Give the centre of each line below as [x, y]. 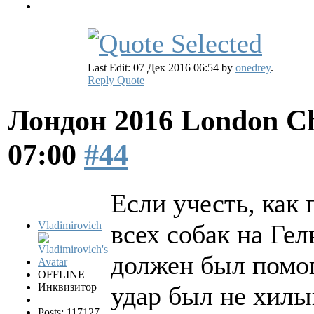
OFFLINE [61, 275]
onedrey [253, 68]
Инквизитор [67, 287]
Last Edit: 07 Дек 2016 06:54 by [162, 68]
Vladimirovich [70, 226]
